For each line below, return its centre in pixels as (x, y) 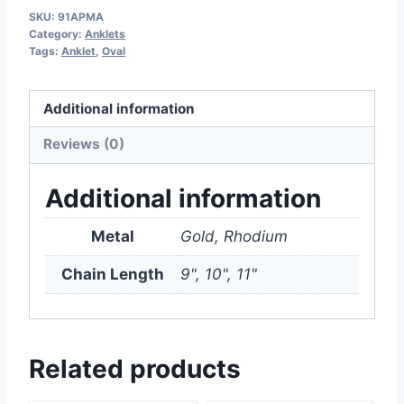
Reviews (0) (84, 144)
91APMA (81, 16)
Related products (135, 369)
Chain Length (113, 274)
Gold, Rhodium (234, 236)
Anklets (105, 33)
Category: (57, 33)
